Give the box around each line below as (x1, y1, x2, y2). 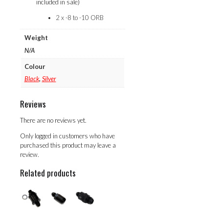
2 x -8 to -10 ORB (56, 13, 104, 22)
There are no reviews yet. (20, 116, 87, 124)
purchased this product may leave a (20, 141, 116, 149)
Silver (42, 75, 56, 83)
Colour (24, 62, 45, 70)
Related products (20, 166, 76, 179)
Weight (24, 34, 48, 42)
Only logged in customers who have (20, 131, 115, 140)
